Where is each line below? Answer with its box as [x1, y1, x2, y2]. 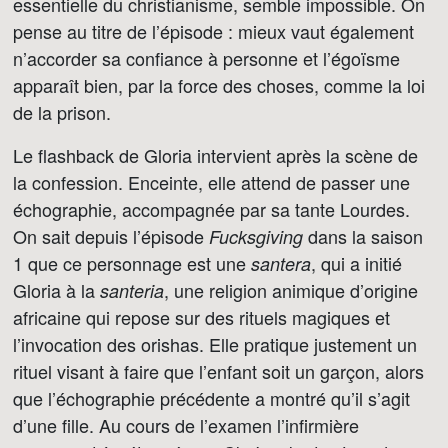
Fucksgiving [209, 224, 303, 249]
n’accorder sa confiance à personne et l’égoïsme [13, 45, 400, 71]
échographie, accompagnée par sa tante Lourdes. [13, 196, 410, 222]
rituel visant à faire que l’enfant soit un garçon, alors [13, 358, 424, 384]
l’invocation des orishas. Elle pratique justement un [13, 331, 417, 357]
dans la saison [303, 223, 423, 249]
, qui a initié [311, 250, 402, 276]
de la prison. [13, 99, 111, 125]
